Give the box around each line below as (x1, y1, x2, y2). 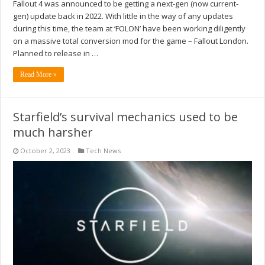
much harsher (13, 124, 93, 140)
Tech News (86, 146, 121, 155)
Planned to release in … (13, 47, 99, 59)
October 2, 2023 (20, 146, 71, 155)
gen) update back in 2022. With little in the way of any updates (13, 10, 234, 21)
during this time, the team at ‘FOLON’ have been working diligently (13, 22, 246, 34)
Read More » (20, 70, 57, 79)
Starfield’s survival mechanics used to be (13, 108, 238, 125)
